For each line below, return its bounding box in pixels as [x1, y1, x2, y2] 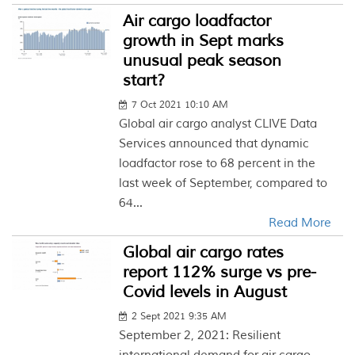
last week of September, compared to [119, 176, 328, 191]
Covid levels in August [123, 282, 288, 302]
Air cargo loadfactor [123, 11, 272, 31]
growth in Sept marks [123, 31, 284, 51]
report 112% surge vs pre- [123, 262, 317, 282]
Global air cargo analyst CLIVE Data [119, 116, 318, 132]
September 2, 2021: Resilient [119, 328, 281, 343]
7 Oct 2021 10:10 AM [132, 99, 229, 111]
